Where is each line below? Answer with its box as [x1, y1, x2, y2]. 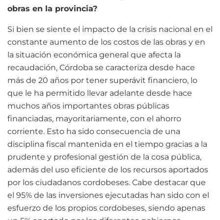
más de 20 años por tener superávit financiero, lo [7, 75, 197, 85]
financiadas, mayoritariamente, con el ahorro [7, 113, 181, 123]
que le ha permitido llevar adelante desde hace [7, 88, 192, 98]
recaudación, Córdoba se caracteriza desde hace [7, 62, 195, 72]
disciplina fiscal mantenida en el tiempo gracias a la [7, 139, 207, 149]
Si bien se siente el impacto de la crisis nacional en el [7, 24, 213, 34]
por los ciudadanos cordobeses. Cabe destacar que [7, 177, 206, 187]
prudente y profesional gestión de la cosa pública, [7, 152, 201, 162]
